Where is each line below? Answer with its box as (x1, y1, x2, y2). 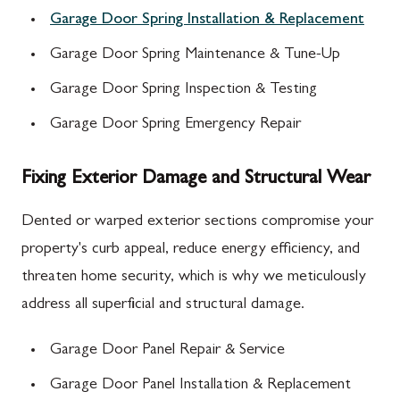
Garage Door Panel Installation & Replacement (50, 378, 351, 394)
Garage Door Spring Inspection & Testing (50, 82, 317, 98)
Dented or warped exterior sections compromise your (21, 214, 373, 230)
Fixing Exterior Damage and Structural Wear (21, 170, 371, 189)
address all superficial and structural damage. (21, 297, 304, 313)
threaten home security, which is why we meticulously (21, 270, 366, 286)
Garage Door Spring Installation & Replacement (50, 12, 364, 29)
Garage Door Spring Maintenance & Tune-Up (50, 47, 340, 63)
